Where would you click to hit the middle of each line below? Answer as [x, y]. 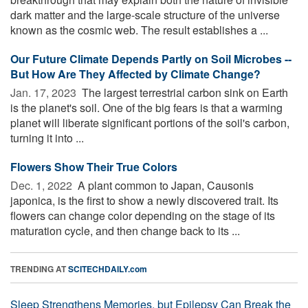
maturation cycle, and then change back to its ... [125, 230]
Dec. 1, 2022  [43, 185]
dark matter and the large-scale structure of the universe [145, 14]
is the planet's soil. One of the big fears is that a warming [146, 107]
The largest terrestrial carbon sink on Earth [184, 92]
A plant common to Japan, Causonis [164, 185]
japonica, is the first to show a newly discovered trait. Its [144, 200]
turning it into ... [47, 137]
